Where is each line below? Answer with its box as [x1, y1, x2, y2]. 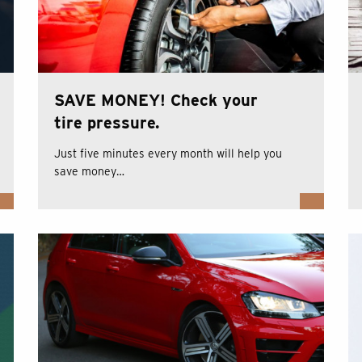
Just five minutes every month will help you [54, 146, 283, 160]
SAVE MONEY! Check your [54, 90, 259, 110]
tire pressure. [54, 112, 160, 133]
